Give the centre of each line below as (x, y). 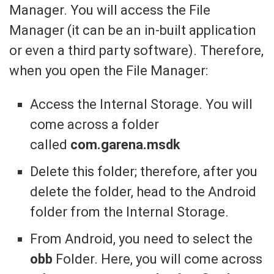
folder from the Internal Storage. (130, 212)
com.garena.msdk (126, 144)
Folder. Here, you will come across (159, 259)
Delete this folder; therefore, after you (144, 171)
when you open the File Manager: (109, 70)
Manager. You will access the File (110, 10)
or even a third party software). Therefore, (136, 50)
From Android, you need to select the (142, 239)
